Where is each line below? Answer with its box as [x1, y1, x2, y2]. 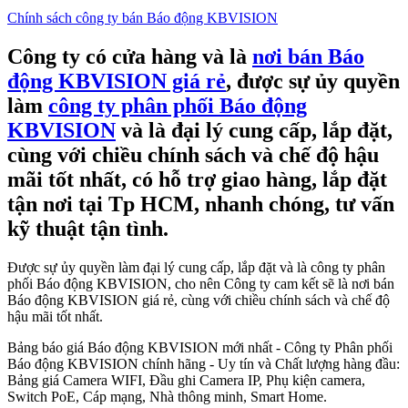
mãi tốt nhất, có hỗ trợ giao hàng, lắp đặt [7, 168, 387, 192]
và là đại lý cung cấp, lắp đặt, [116, 118, 393, 143]
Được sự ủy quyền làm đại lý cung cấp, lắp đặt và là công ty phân [7, 260, 385, 276]
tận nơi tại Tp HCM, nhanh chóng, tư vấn [7, 192, 394, 217]
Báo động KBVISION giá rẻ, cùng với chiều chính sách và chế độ [7, 292, 390, 309]
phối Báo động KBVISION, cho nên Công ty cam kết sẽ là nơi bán [7, 276, 394, 292]
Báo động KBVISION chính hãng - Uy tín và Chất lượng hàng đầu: [7, 356, 400, 372]
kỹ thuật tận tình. [7, 217, 168, 241]
